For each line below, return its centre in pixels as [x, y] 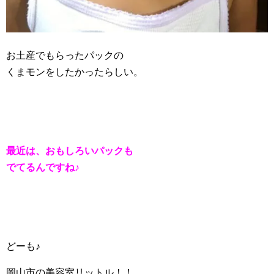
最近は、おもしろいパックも [70, 150]
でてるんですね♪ [43, 167]
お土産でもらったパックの [65, 55]
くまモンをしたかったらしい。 [75, 72]
